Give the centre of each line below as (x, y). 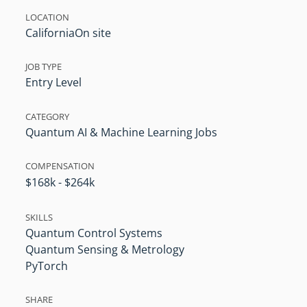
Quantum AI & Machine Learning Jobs (122, 132)
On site (93, 33)
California (50, 33)
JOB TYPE (44, 67)
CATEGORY (48, 116)
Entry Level (54, 83)
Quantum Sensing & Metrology (105, 249)
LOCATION (48, 17)
